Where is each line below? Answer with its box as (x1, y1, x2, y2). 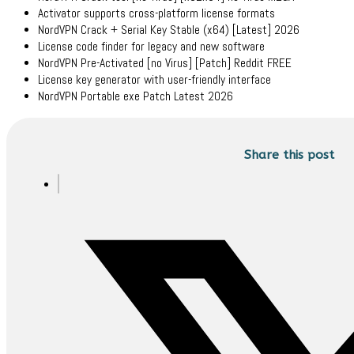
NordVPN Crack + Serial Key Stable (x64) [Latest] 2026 (38, 22, 299, 39)
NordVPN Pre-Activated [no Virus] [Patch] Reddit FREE (38, 55, 292, 72)
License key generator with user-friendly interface (38, 72, 271, 88)
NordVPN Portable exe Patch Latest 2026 (38, 88, 233, 105)
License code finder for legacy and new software (38, 39, 265, 55)
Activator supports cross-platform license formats (38, 6, 275, 22)
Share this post (243, 148, 334, 163)
